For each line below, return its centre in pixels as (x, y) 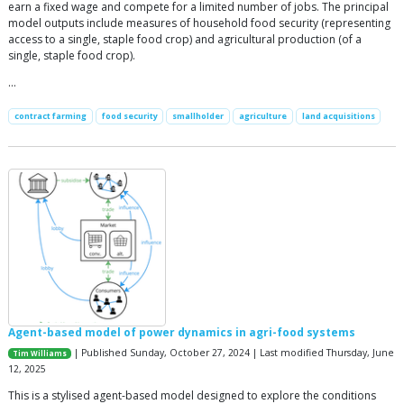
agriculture (262, 116)
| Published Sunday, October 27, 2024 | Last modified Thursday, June (233, 352)
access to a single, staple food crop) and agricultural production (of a (185, 40)
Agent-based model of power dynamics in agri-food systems (182, 332)
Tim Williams (40, 353)
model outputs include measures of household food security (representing (199, 23)
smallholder (198, 116)
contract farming (50, 116)
